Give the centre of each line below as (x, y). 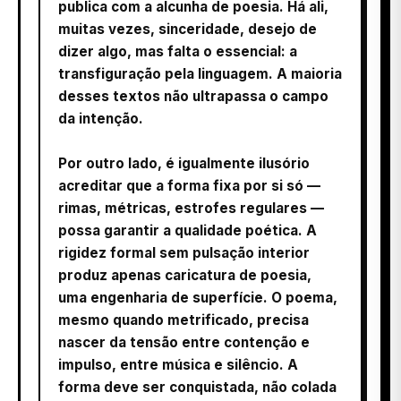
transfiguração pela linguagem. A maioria (200, 73)
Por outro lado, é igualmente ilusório (184, 163)
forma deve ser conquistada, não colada (197, 387)
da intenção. (101, 118)
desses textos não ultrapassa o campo (193, 96)
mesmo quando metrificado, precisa (183, 320)
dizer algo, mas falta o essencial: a (178, 51)
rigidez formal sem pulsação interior (184, 252)
